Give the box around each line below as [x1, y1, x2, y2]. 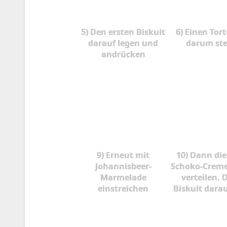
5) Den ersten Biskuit [81, 26, 166, 38]
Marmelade [100, 171, 146, 183]
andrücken [101, 49, 145, 60]
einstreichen [98, 182, 149, 194]
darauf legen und [88, 37, 159, 49]
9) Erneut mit [97, 149, 150, 161]
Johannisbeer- [95, 160, 152, 172]
